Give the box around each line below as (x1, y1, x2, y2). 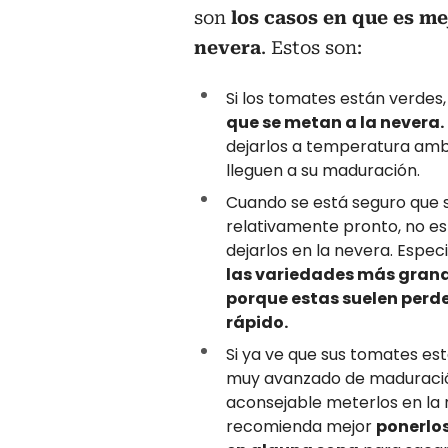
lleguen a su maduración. (226, 159, 420, 183)
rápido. (226, 311, 288, 335)
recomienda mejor (226, 415, 376, 439)
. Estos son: (261, 37, 362, 59)
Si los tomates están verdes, (226, 87, 446, 111)
